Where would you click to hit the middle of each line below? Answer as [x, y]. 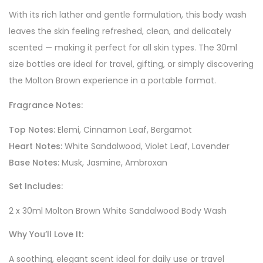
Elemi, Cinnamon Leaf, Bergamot [124, 130]
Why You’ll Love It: [46, 234]
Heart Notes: [36, 146]
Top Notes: [32, 130]
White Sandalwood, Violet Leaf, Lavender [146, 146]
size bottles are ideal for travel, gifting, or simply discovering [131, 64]
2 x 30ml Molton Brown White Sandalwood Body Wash [118, 211]
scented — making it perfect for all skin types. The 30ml [123, 48]
